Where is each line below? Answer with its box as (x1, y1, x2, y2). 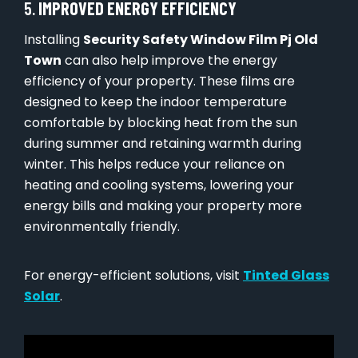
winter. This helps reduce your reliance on (24, 155, 284, 174)
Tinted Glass (243, 266, 329, 285)
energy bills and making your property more (24, 197, 302, 216)
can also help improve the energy (62, 51, 277, 70)
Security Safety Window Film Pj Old (83, 30, 318, 50)
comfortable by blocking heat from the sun (24, 113, 297, 133)
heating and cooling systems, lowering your (24, 176, 294, 195)
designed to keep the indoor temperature (24, 93, 287, 112)
